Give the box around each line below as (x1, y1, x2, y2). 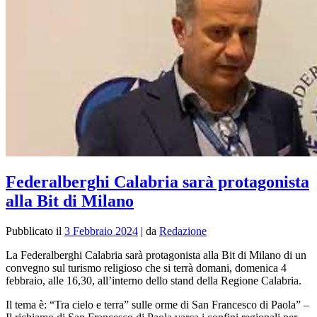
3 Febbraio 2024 (64, 225, 138, 238)
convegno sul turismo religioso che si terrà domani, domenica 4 (6, 262, 287, 275)
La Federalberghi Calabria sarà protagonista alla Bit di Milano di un (6, 249, 306, 262)
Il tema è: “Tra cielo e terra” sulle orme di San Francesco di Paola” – (6, 299, 309, 311)
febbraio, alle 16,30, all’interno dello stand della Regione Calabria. (6, 275, 301, 287)
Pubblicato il (6, 225, 64, 238)
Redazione (159, 225, 207, 238)
